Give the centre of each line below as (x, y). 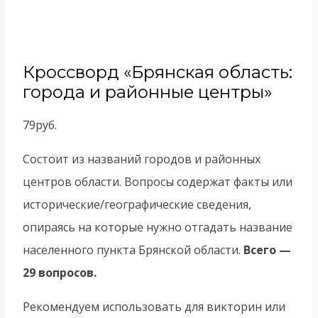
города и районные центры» (147, 92)
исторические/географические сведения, (137, 205)
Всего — (267, 250)
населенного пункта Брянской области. (133, 250)
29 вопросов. (60, 273)
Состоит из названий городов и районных (142, 159)
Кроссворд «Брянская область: (158, 72)
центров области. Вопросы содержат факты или (158, 182)
